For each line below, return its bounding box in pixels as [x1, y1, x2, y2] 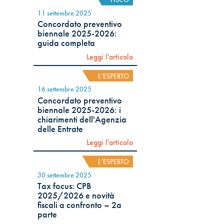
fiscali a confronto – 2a [37, 199, 122, 211]
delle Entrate [37, 123, 83, 134]
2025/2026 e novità [37, 190, 115, 201]
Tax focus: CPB [37, 180, 91, 192]
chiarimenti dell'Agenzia [37, 113, 127, 125]
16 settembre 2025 [37, 84, 92, 94]
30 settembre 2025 [37, 170, 92, 179]
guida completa [37, 37, 95, 49]
